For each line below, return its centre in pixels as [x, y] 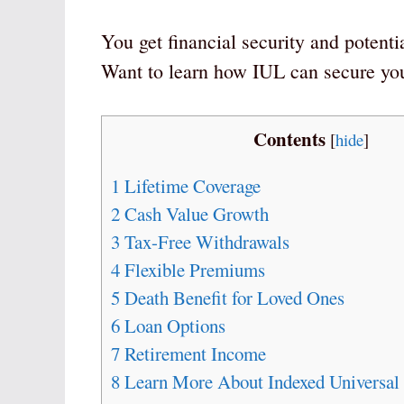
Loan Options [173, 326]
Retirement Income [193, 354]
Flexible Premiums [193, 270]
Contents [289, 139]
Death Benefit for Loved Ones [232, 298]
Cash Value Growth [194, 214]
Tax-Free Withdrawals [205, 242]
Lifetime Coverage [190, 186]
